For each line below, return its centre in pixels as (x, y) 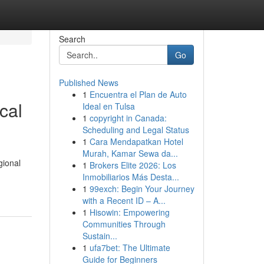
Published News (88, 82)
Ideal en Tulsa (108, 106)
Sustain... (100, 236)
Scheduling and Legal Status (136, 130)
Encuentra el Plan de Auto (138, 94)
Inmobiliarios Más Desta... (131, 177)
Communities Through (124, 224)
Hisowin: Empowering (129, 212)
